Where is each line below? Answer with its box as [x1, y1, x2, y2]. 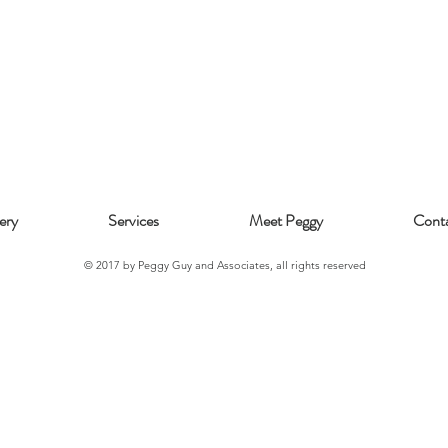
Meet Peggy [249, 209, 323, 232]
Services [108, 209, 159, 232]
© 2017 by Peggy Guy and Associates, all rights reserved [83, 258, 366, 272]
